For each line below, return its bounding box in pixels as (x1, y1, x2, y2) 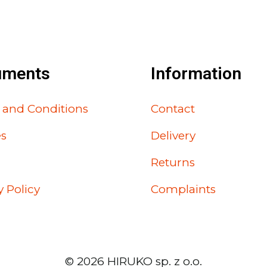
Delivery (150, 129, 195, 142)
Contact (150, 102, 195, 116)
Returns (150, 156, 195, 169)
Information (150, 63, 241, 83)
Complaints (150, 182, 216, 196)
